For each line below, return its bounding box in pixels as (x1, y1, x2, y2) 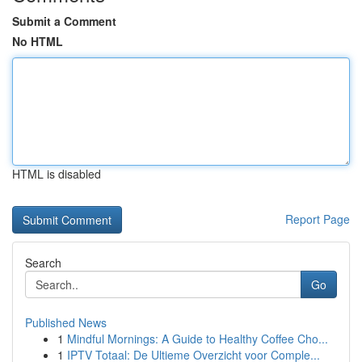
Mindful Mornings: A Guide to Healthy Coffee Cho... (67, 330, 328, 347)
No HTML (12, 33, 63, 49)
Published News (25, 314, 107, 330)
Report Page (285, 211, 350, 227)
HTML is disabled (12, 166, 101, 182)
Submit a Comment (12, 13, 116, 29)
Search (25, 255, 61, 271)
